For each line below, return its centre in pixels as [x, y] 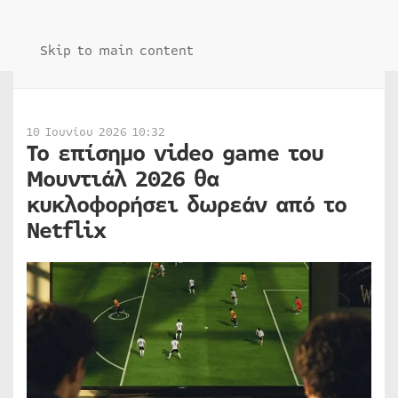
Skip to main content [117, 51]
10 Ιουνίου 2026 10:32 [96, 132]
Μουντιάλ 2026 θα [123, 179]
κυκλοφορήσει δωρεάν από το [187, 205]
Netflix [66, 231]
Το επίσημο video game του [175, 154]
